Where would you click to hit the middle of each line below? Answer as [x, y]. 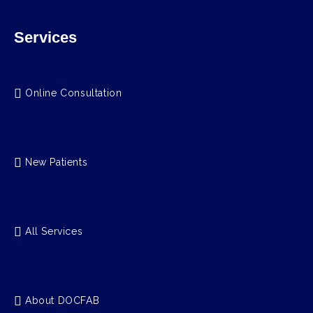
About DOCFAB [63, 301]
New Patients [57, 162]
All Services [54, 232]
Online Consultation [74, 93]
